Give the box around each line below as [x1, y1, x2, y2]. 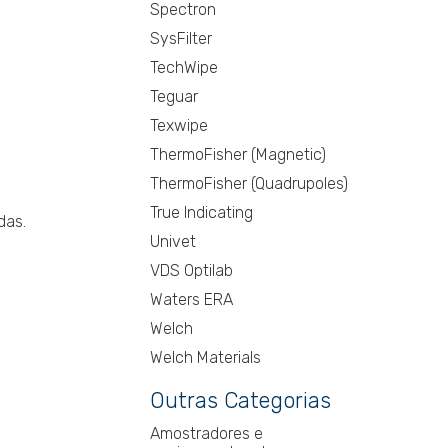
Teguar [150, 87, 199, 107]
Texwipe [150, 116, 209, 136]
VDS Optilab [150, 261, 234, 281]
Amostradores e [150, 424, 264, 444]
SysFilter [150, 29, 213, 49]
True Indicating [150, 203, 254, 223]
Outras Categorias [150, 387, 332, 415]
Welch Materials [150, 348, 262, 368]
